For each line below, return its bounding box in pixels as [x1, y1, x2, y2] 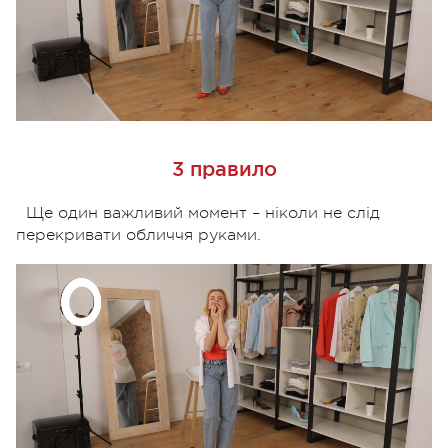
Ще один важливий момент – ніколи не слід [26, 204, 380, 223]
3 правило [171, 158, 277, 181]
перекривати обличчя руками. [16, 226, 261, 245]
